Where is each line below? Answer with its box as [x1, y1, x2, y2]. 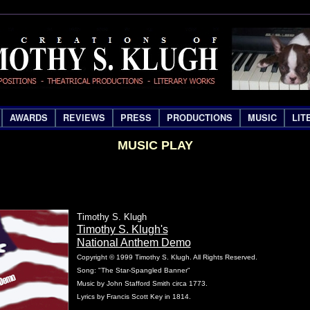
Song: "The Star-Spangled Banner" [76, 266, 190, 274]
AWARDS [9, 111, 48, 124]
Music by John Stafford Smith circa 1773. [76, 280, 208, 287]
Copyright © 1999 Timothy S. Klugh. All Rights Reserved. [76, 253, 257, 261]
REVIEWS [62, 111, 105, 124]
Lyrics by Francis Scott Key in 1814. [76, 293, 191, 300]
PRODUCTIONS [166, 111, 232, 124]
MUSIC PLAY [117, 138, 193, 152]
